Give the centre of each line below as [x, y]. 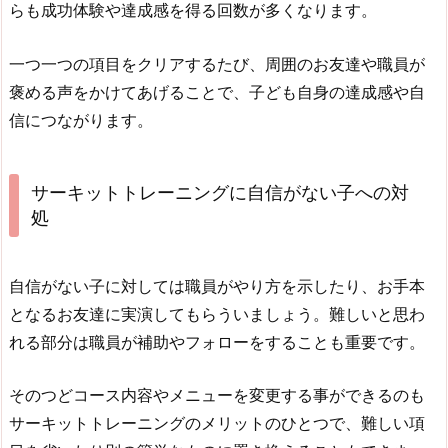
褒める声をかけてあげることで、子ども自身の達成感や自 [217, 92]
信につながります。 [81, 120]
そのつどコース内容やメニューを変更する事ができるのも [217, 395]
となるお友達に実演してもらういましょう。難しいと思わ [217, 313]
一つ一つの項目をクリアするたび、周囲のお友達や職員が [217, 64]
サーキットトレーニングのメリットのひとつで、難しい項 [217, 423]
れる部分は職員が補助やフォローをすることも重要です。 [217, 341]
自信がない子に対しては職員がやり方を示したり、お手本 [217, 285]
